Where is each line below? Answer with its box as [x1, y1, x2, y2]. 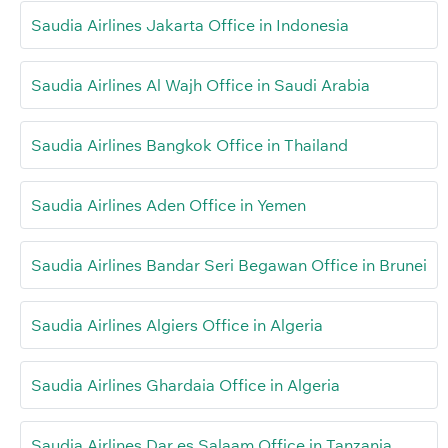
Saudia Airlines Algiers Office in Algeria [31, 314, 323, 335]
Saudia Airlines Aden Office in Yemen [31, 194, 306, 215]
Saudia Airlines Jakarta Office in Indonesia [31, 14, 349, 35]
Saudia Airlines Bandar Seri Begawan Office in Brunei [31, 254, 427, 275]
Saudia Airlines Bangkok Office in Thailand [31, 134, 348, 155]
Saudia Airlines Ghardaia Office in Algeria [31, 374, 340, 395]
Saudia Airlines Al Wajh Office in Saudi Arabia [31, 74, 370, 95]
